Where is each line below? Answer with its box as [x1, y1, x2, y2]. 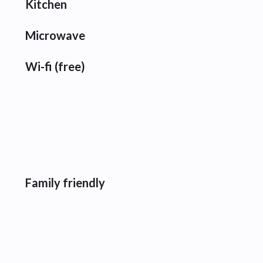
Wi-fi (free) [25, 59, 85, 73]
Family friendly [25, 176, 105, 190]
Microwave [25, 28, 85, 42]
